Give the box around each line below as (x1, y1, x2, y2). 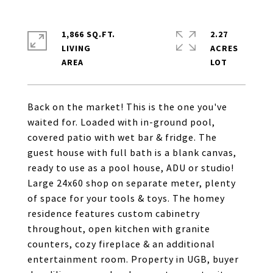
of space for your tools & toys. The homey (27, 193, 225, 205)
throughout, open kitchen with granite (27, 223, 210, 235)
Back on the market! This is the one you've (27, 101, 227, 113)
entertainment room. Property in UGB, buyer (27, 253, 239, 266)
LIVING (62, 43, 91, 54)
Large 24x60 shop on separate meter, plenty (27, 177, 236, 190)
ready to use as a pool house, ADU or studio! (27, 162, 234, 174)
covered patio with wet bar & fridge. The (27, 132, 217, 144)
